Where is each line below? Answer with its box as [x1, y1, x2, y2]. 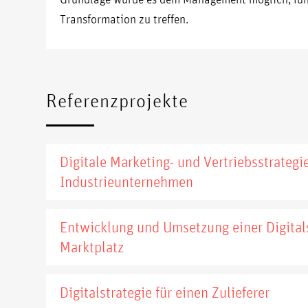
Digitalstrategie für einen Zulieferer [60, 283, 269, 302]
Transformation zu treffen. [60, 10, 188, 26]
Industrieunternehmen [60, 173, 193, 191]
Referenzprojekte [46, 89, 188, 112]
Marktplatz [60, 238, 124, 256]
